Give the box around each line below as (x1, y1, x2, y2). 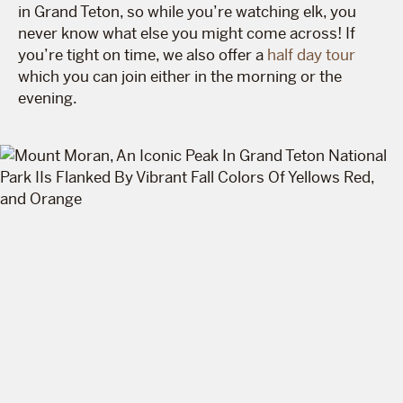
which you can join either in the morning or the (18, 66, 342, 86)
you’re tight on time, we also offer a (18, 44, 267, 65)
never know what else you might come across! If (18, 22, 355, 43)
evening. (18, 87, 77, 108)
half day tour (267, 44, 355, 65)
